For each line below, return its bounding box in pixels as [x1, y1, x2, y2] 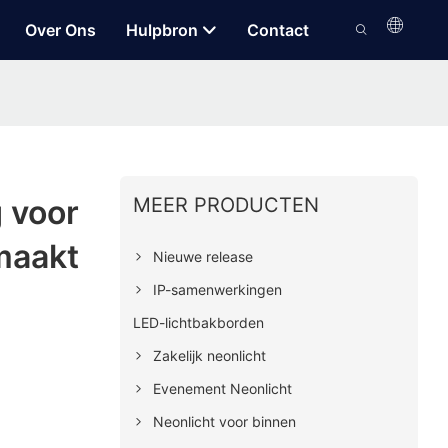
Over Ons [24, 20, 96, 41]
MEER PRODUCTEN [132, 192, 319, 217]
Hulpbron [125, 20, 198, 41]
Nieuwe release [152, 247, 253, 265]
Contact [246, 20, 309, 41]
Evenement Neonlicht [152, 379, 292, 397]
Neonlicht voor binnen [152, 412, 296, 430]
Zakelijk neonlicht [152, 346, 266, 364]
